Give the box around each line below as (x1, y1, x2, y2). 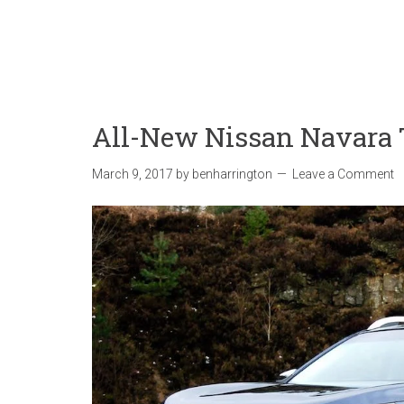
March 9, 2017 (92, 167, 173, 181)
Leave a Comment (292, 167, 394, 181)
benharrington (192, 167, 272, 181)
